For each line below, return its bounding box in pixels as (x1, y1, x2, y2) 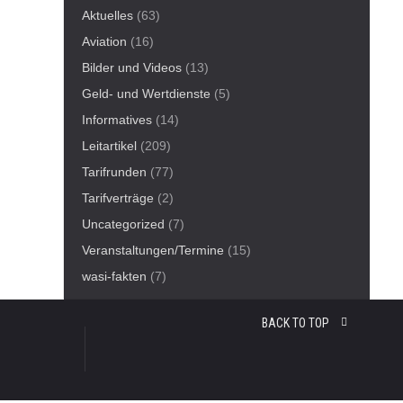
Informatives (82, 112, 152, 127)
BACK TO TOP (262, 316, 332, 330)
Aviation (82, 34, 127, 49)
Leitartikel (82, 139, 137, 153)
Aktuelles (82, 8, 133, 22)
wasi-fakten (82, 269, 147, 283)
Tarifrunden (82, 165, 147, 179)
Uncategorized (82, 217, 165, 231)
